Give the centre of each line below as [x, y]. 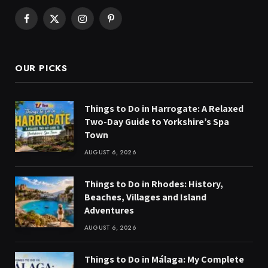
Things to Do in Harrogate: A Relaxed [164, 108]
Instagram [99, 24]
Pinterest [125, 24]
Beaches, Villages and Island [145, 197]
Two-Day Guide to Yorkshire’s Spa [157, 121]
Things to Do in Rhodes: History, [154, 184]
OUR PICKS [41, 68]
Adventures [109, 210]
